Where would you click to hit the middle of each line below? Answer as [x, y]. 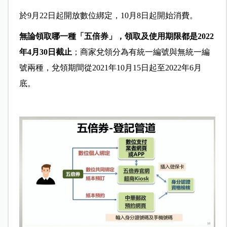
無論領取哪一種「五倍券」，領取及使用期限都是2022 [116, 36]
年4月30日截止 [45, 52]
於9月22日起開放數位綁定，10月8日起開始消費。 [108, 16]
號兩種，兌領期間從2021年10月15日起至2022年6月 [110, 68]
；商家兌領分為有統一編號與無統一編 [141, 52]
